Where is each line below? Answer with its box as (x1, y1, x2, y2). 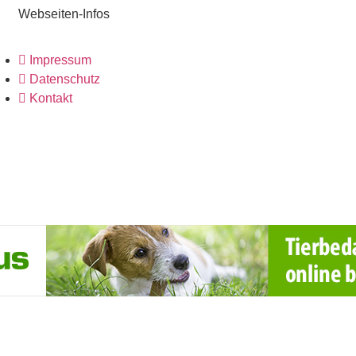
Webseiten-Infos (18, 7, 110, 21)
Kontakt (29, 91, 73, 106)
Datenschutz (29, 72, 101, 87)
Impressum (29, 53, 92, 68)
